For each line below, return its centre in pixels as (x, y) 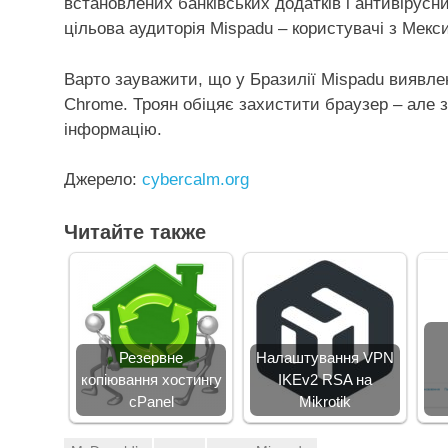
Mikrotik (325, 401)
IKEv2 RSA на (325, 379)
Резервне (151, 357)
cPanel (151, 401)
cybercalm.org (195, 180)
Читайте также (135, 231)
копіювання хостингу (151, 379)
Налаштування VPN (325, 357)
